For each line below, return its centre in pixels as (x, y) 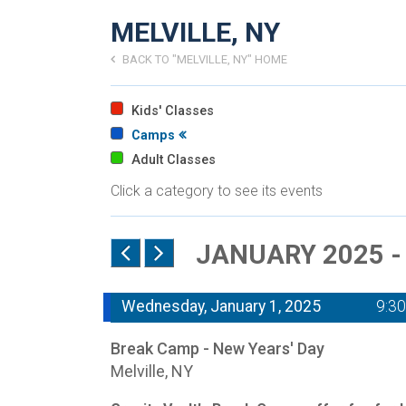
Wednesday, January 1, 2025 (221, 306)
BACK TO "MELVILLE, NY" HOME (203, 59)
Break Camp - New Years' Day (217, 348)
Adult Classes (172, 160)
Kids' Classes (171, 111)
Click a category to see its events (217, 191)
